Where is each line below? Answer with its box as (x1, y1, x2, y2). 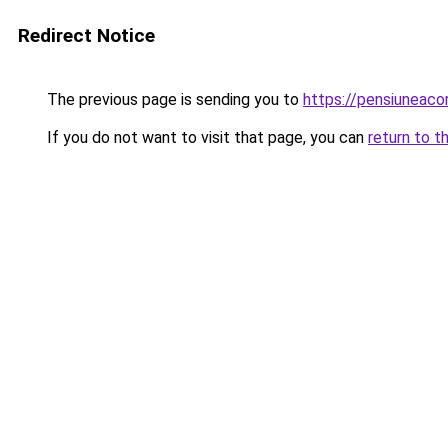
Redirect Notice (18, 24, 155, 47)
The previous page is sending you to (43, 90, 303, 109)
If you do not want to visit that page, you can (43, 128, 368, 147)
